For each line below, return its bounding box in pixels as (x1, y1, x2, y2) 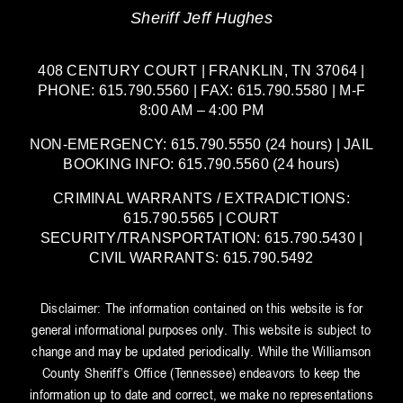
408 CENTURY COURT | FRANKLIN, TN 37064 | (38, 62, 365, 78)
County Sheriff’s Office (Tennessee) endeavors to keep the (42, 363, 361, 381)
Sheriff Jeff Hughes (130, 8, 273, 27)
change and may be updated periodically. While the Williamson (31, 341, 372, 360)
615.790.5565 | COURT (123, 210, 280, 226)
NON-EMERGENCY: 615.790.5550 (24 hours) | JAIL (29, 136, 374, 152)
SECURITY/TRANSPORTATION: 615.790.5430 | (40, 229, 363, 246)
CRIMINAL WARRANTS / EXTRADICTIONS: (53, 190, 350, 206)
